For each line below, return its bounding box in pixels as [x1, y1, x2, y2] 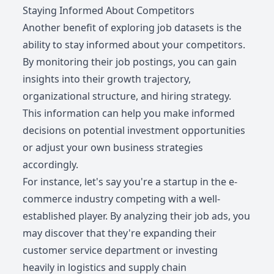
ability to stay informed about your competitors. [23, 38, 246, 52]
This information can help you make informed [23, 106, 235, 120]
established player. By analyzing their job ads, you [23, 209, 251, 223]
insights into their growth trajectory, [23, 72, 191, 86]
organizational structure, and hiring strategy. [23, 89, 232, 103]
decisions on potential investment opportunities [23, 124, 246, 138]
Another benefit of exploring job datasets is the [23, 21, 242, 35]
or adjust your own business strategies [23, 141, 204, 155]
